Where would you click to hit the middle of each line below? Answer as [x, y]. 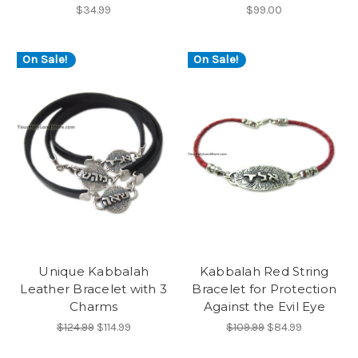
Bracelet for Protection [265, 289]
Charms [94, 307]
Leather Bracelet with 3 [94, 289]
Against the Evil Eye [264, 307]
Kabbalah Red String [264, 272]
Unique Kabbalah [94, 272]
